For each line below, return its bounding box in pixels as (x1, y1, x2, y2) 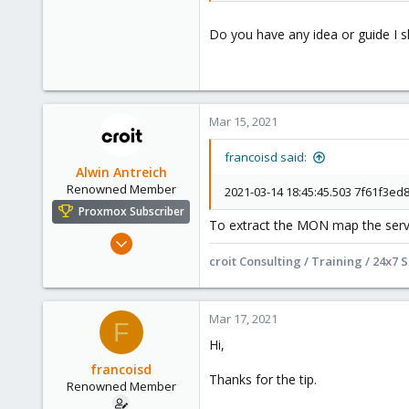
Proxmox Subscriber (79, 204, 184, 220)
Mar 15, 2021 (209, 113, 278, 130)
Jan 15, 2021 (126, 228, 190, 246)
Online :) (145, 320, 190, 337)
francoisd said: (225, 149, 307, 165)
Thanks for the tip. (209, 371, 317, 388)
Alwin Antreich (75, 163, 167, 181)
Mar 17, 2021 (209, 310, 278, 327)
